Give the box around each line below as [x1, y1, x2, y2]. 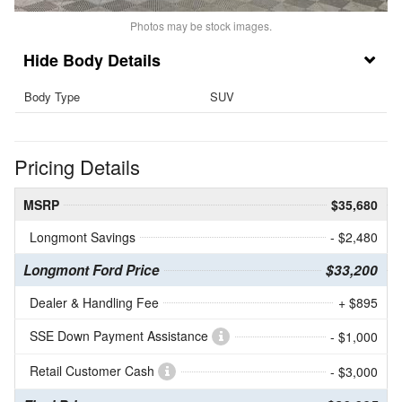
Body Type [24, 87, 80, 105]
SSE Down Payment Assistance [30, 327, 212, 345]
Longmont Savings [30, 228, 135, 247]
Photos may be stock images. [130, 17, 272, 33]
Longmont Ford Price [23, 260, 160, 281]
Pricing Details [14, 153, 140, 181]
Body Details [63, 48, 161, 72]
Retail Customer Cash [30, 362, 158, 380]
